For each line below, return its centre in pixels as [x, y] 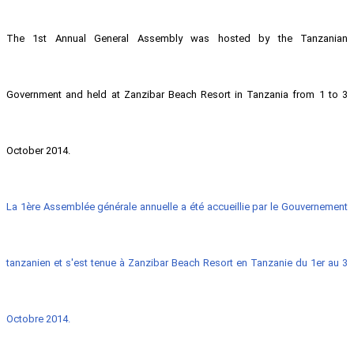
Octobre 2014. [38, 319]
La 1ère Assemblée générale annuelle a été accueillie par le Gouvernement [177, 207]
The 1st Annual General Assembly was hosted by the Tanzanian [177, 39]
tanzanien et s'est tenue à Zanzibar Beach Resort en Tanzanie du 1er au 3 [177, 263]
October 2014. [40, 151]
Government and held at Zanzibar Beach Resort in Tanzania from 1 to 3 [177, 95]
